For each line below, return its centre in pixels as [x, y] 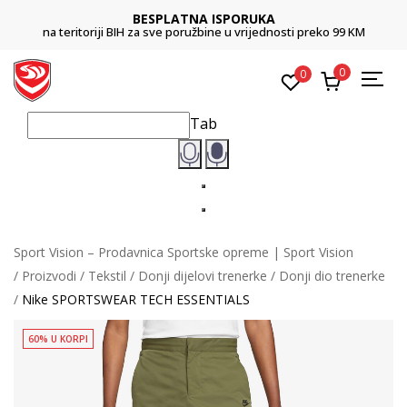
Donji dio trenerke [332, 275]
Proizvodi [49, 275]
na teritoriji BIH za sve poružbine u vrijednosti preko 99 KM [203, 32]
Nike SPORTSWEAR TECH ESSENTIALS [136, 299]
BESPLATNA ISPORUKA [203, 19]
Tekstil [107, 275]
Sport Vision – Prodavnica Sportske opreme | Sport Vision [184, 252]
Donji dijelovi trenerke [203, 275]
